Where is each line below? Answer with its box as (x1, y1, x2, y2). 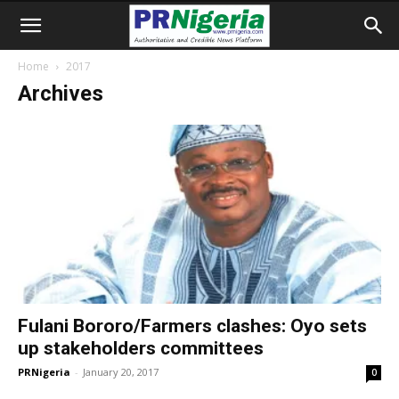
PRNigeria (18, 365, 70, 379)
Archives (18, 81, 103, 106)
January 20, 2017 (83, 365, 159, 379)
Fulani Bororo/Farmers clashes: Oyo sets (18, 315, 367, 338)
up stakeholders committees (18, 338, 264, 360)
